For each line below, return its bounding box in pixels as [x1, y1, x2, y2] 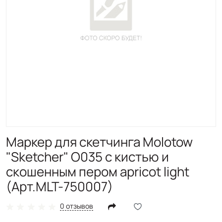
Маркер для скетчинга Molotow [6, 133, 193, 151]
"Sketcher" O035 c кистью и [6, 148, 169, 166]
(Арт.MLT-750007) [6, 177, 113, 195]
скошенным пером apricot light [6, 163, 189, 180]
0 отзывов [60, 201, 94, 211]
